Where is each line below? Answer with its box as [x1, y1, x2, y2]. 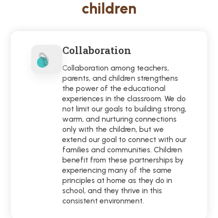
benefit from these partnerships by [62, 155, 184, 165]
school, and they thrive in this [62, 186, 163, 196]
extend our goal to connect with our [62, 135, 187, 145]
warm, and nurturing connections [62, 114, 177, 124]
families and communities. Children [62, 145, 182, 155]
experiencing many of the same [62, 165, 172, 175]
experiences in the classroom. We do [62, 94, 186, 104]
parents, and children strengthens [62, 73, 179, 83]
